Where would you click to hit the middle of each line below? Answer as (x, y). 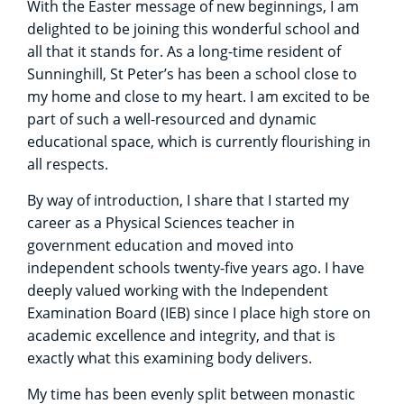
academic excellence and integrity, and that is (181, 335)
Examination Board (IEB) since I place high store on (199, 312)
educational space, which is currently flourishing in (199, 141)
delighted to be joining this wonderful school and (193, 28)
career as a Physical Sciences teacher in (161, 222)
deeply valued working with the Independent (178, 290)
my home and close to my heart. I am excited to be (198, 96)
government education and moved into (161, 245)
